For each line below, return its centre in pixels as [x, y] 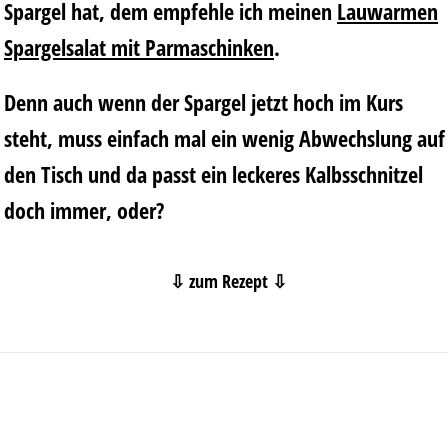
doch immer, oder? [84, 209]
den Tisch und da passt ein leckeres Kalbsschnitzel [213, 173]
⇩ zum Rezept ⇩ [228, 280]
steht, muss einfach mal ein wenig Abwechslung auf [224, 137]
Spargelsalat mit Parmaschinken [139, 47]
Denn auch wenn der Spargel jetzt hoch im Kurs [203, 101]
